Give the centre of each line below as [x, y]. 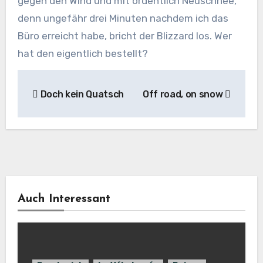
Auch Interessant [64, 199]
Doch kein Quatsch [81, 94]
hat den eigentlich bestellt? [82, 54]
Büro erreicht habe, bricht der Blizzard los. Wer [124, 36]
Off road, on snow [184, 94]
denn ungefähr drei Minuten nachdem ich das [123, 18]
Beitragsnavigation [101, 81]
